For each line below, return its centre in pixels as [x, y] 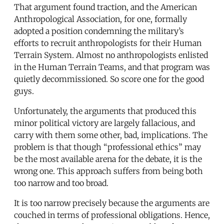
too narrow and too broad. [61, 183]
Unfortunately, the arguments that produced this [105, 111]
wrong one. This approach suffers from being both [108, 171]
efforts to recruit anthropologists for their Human [108, 43]
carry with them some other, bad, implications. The [111, 135]
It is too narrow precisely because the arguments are [112, 203]
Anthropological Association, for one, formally [100, 19]
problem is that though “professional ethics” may [107, 147]
